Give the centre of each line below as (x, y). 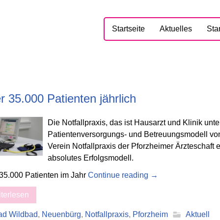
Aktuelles (176, 29)
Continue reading (119, 175)
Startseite (128, 29)
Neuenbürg (61, 214)
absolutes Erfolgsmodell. (91, 158)
